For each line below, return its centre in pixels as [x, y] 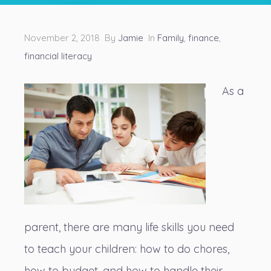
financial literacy [58, 56]
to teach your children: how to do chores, [127, 249]
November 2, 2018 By [71, 38]
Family [171, 38]
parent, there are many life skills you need [129, 227]
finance [204, 38]
